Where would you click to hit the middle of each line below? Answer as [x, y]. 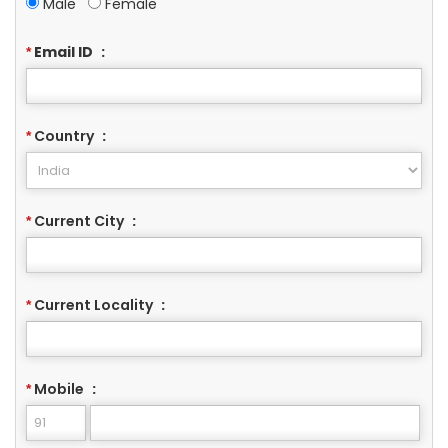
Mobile [59, 388]
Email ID [63, 51]
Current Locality [93, 304]
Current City [79, 220]
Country [64, 135]
